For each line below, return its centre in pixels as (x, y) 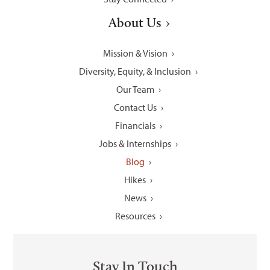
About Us (135, 22)
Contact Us (135, 107)
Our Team (135, 89)
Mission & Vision (135, 53)
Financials (135, 125)
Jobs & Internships (135, 143)
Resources (135, 215)
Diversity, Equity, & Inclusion (135, 71)
